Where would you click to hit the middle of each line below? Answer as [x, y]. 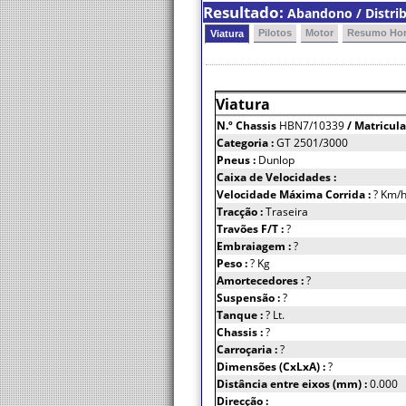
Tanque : [241, 315]
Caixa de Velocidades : [276, 177]
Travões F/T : [251, 229]
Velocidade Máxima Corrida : [295, 194]
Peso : [233, 263]
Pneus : [237, 160]
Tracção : [241, 212]
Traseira [287, 212]
